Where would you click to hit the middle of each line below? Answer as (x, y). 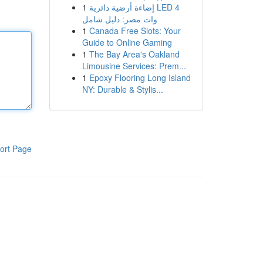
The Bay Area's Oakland (134, 54)
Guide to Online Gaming (127, 42)
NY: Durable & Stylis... (122, 89)
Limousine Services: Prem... (134, 66)
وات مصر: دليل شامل (119, 19)
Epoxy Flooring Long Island (140, 77)
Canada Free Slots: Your (135, 31)
